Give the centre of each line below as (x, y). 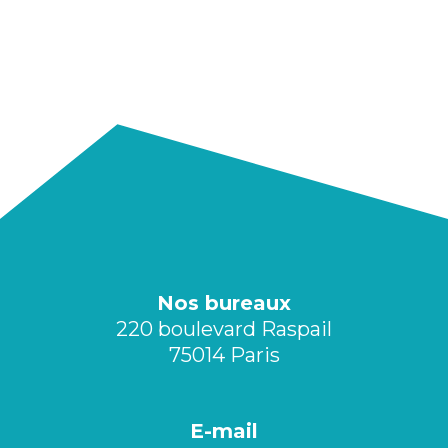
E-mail (224, 430)
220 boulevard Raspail (224, 328)
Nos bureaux (224, 302)
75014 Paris (224, 354)
